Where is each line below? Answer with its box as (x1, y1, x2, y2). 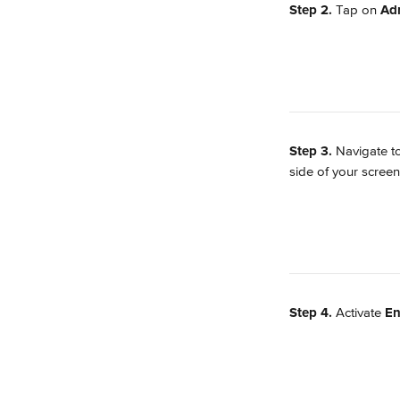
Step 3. (289, 143, 336, 159)
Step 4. (289, 304, 336, 321)
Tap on (336, 2, 380, 18)
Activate (336, 304, 385, 321)
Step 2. (289, 2, 336, 18)
